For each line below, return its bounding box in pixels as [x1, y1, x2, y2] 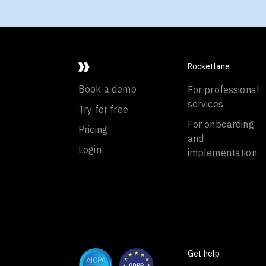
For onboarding [187, 118, 254, 130]
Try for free [78, 103, 128, 115]
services [187, 98, 223, 110]
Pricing [78, 123, 108, 135]
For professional [187, 84, 260, 96]
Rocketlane [187, 61, 230, 72]
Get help [187, 248, 220, 259]
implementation [187, 147, 257, 159]
